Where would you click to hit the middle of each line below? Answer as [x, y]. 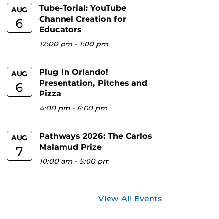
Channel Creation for [83, 19]
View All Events [130, 199]
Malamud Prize [71, 147]
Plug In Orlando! [74, 72]
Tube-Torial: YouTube [83, 8]
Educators [61, 30]
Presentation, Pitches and [93, 83]
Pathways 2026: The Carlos [96, 136]
